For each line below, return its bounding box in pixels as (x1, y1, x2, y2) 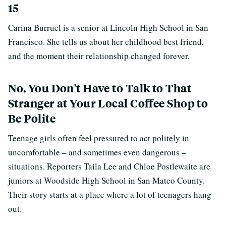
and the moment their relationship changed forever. (8, 50, 190, 62)
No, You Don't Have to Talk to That (8, 81, 191, 95)
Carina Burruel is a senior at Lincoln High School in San (8, 22, 208, 33)
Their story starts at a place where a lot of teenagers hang (8, 189, 211, 200)
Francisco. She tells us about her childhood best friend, (8, 36, 204, 47)
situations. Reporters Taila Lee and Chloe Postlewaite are (8, 160, 210, 172)
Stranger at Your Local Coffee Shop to (8, 96, 208, 110)
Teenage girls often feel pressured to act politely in (8, 132, 189, 144)
